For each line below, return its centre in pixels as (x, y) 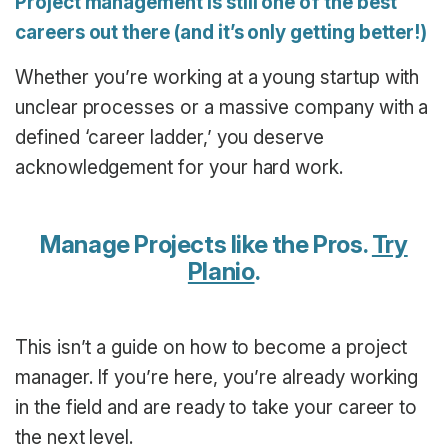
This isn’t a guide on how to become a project (211, 347)
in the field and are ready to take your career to (216, 407)
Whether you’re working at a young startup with (217, 77)
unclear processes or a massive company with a (222, 107)
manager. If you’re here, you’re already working (217, 377)
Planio (221, 271)
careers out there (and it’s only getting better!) (221, 33)
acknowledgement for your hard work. (179, 167)
